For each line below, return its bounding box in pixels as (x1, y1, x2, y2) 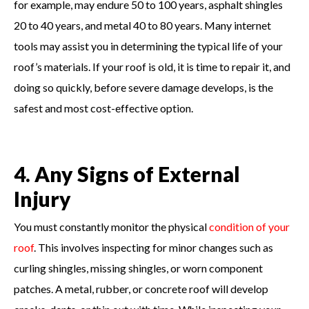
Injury (14, 186, 71, 211)
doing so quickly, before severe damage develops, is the (14, 80, 273, 94)
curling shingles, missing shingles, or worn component (14, 261, 263, 275)
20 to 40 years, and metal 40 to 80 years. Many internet (14, 18, 271, 32)
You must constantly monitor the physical (14, 219, 209, 233)
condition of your (209, 219, 290, 233)
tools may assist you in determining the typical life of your (14, 39, 283, 52)
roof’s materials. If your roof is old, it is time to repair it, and (14, 59, 290, 73)
